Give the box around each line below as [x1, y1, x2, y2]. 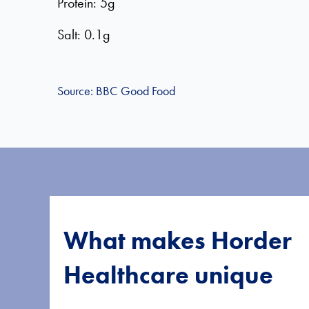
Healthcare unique [63, 259, 273, 291]
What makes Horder [63, 225, 292, 257]
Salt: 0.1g [57, 26, 110, 43]
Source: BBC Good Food [57, 83, 175, 99]
